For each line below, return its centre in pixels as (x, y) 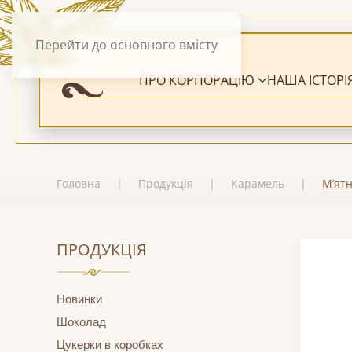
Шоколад (81, 322)
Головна (79, 184)
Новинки (79, 299)
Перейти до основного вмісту (126, 45)
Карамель (258, 184)
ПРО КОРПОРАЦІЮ (197, 80)
